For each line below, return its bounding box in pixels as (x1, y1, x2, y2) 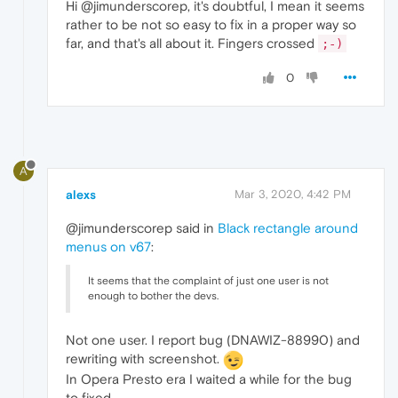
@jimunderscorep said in (66, 219, 218, 235)
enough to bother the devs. (88, 289, 219, 302)
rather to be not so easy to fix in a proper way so (66, 17, 356, 33)
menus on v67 (66, 238, 151, 254)
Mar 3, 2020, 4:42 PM (235, 187, 351, 201)
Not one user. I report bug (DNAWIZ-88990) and (66, 331, 360, 347)
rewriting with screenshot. (66, 350, 223, 366)
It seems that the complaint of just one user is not (88, 274, 329, 287)
